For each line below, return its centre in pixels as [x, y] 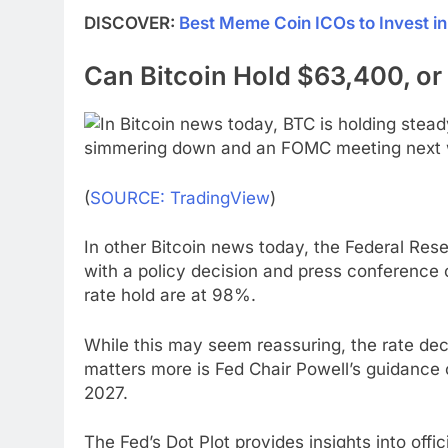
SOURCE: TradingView [180, 197]
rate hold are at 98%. [170, 295]
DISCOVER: [131, 22]
